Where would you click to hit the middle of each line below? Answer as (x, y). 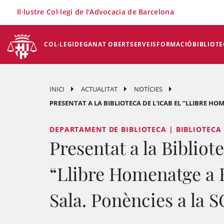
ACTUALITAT (99, 89)
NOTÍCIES (148, 89)
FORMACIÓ (174, 44)
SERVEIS (143, 44)
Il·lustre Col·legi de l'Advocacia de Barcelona (95, 12)
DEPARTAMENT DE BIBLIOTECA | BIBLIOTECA (135, 129)
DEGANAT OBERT (102, 44)
